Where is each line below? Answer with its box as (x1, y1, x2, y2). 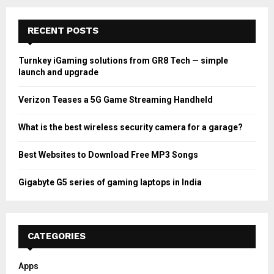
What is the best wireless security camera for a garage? (18, 122, 243, 132)
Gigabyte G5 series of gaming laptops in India (18, 177, 202, 187)
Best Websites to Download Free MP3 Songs (18, 149, 198, 160)
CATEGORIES (28, 230, 86, 242)
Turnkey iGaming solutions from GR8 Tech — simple (18, 55, 228, 65)
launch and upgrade (18, 67, 98, 77)
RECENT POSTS (28, 24, 98, 36)
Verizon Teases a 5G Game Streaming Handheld (18, 94, 213, 105)
